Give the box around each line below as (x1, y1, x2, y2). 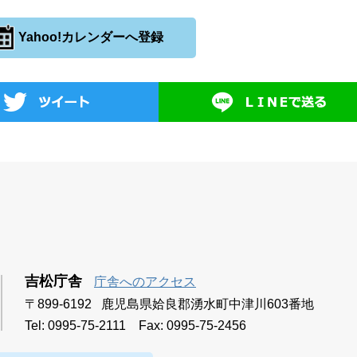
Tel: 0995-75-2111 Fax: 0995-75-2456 (25, 318, 246, 332)
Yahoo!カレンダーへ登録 (15, 29, 164, 44)
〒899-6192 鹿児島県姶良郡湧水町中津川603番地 (25, 296, 314, 311)
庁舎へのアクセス (94, 274, 196, 288)
